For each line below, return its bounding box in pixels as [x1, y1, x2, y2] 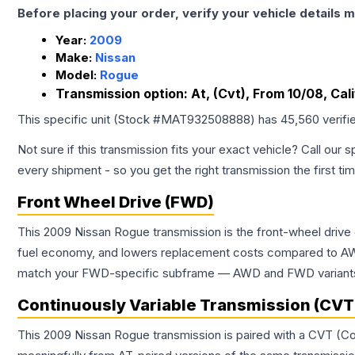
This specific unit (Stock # [17, 112, 161, 128]
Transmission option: [55, 86, 191, 102]
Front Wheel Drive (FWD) [17, 193, 214, 212]
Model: [55, 67, 100, 83]
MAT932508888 [161, 112, 250, 128]
